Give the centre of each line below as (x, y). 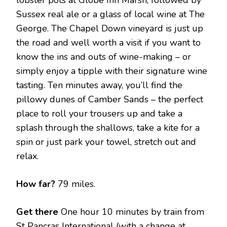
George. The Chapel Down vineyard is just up (110, 28)
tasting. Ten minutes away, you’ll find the (99, 85)
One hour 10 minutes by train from (133, 212)
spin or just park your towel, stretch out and (106, 142)
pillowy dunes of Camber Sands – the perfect (110, 99)
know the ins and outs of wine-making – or (104, 56)
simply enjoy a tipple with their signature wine (112, 71)
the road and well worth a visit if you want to (108, 42)
